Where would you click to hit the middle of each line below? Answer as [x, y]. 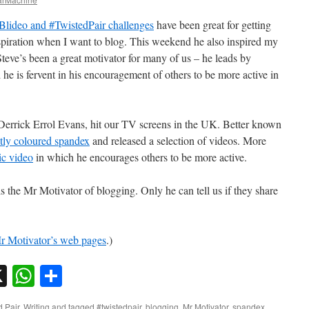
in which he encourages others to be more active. [140, 157]
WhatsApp [81, 276]
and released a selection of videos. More [178, 140]
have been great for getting [212, 24]
